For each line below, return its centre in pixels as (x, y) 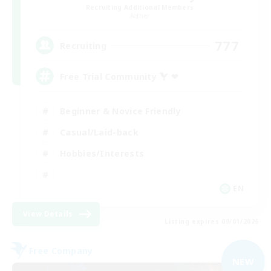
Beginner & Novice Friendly (120, 111)
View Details (48, 214)
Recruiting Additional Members (140, 8)
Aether (140, 16)
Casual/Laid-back (99, 132)
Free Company (61, 250)
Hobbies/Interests (102, 153)
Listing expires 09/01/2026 (212, 222)
